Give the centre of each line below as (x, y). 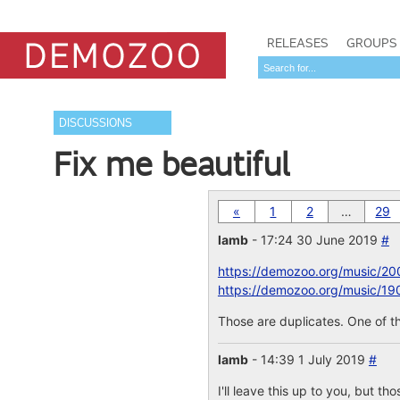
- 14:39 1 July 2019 (308, 359)
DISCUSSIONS (96, 123)
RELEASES (298, 43)
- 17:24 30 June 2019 (314, 240)
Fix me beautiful (172, 164)
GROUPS (372, 43)
